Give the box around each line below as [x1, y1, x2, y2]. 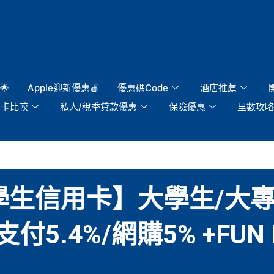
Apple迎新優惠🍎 [28, 81, 99, 94]
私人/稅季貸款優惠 [60, 100, 137, 113]
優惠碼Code [117, 81, 168, 94]
